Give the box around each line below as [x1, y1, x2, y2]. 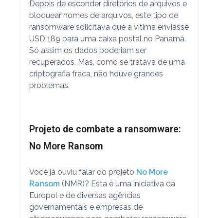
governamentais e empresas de [29, 202, 143, 212]
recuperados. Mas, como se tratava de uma [29, 57, 185, 67]
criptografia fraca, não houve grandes [29, 69, 163, 78]
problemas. [29, 80, 70, 90]
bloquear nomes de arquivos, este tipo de [29, 10, 178, 20]
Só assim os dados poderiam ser [29, 45, 146, 55]
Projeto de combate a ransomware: [29, 123, 181, 135]
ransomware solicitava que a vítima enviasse [29, 22, 189, 32]
